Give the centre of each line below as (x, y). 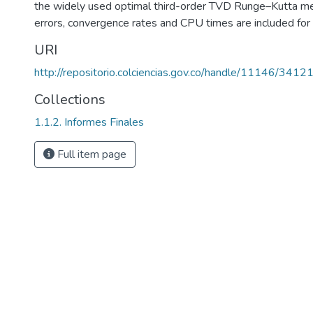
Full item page (90, 154)
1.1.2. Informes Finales (89, 122)
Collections (70, 100)
